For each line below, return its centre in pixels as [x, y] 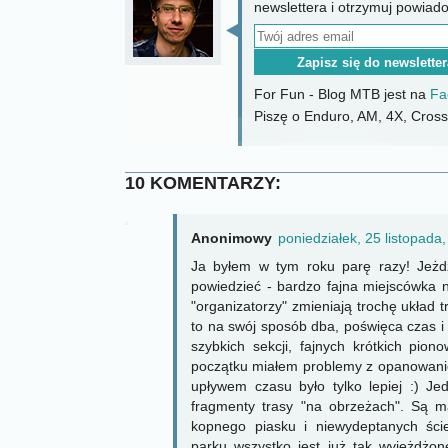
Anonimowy [231, 238]
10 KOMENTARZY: [203, 183]
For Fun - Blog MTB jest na [342, 94]
